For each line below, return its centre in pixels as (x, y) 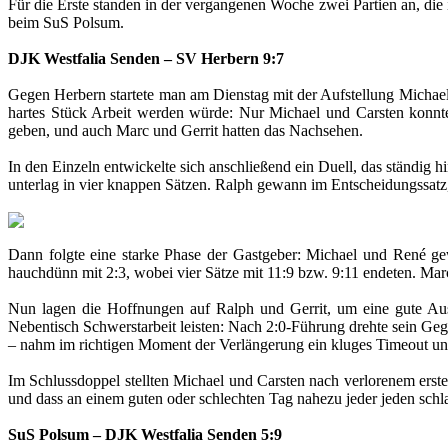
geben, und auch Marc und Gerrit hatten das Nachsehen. (185, 130)
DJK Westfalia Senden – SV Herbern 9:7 (146, 58)
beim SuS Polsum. (66, 22)
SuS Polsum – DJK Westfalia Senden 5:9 (145, 434)
